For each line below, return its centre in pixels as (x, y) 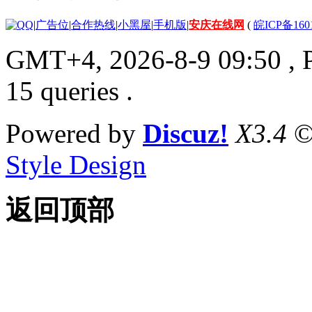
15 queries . (69, 91)
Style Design (76, 164)
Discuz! (186, 133)
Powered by (74, 133)
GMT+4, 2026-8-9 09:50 (143, 59)
